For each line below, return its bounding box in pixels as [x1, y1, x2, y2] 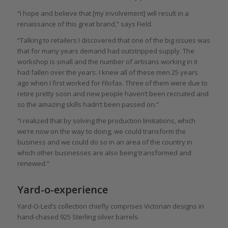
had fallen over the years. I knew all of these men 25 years [17, 68, 198, 77]
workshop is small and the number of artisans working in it [17, 57, 197, 67]
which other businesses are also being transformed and [17, 148, 191, 158]
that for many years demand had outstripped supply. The [17, 46, 194, 56]
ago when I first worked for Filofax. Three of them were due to [17, 78, 208, 88]
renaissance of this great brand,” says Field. [17, 19, 153, 29]
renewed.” [17, 159, 49, 168]
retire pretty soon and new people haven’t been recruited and [17, 89, 209, 99]
